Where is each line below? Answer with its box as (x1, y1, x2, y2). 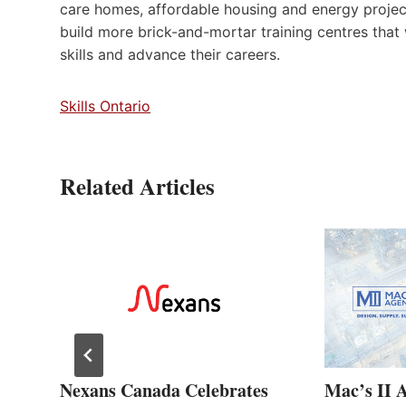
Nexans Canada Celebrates (60, 376, 268, 403)
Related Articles (60, 169, 215, 203)
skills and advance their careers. (60, 44, 280, 63)
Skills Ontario (60, 96, 150, 115)
